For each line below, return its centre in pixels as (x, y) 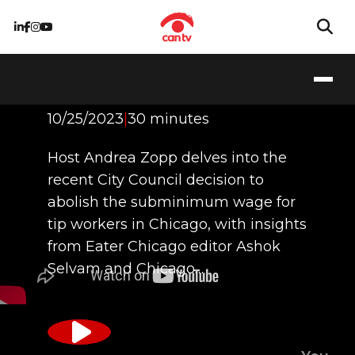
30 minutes (168, 118)
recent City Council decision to (156, 179)
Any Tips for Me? (155, 79)
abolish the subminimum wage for (172, 202)
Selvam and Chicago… (126, 268)
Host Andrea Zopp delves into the (167, 157)
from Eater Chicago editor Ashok (164, 246)
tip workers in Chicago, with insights (177, 224)
